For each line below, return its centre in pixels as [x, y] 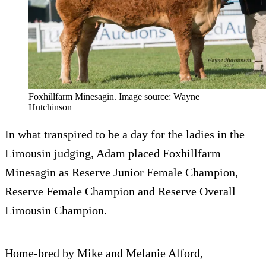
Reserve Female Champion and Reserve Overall [120, 191]
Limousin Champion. [56, 210]
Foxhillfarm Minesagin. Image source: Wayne [114, 97]
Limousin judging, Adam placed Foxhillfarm [113, 153]
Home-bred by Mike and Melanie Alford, [104, 253]
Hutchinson [50, 107]
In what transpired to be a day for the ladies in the [125, 134]
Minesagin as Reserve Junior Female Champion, [121, 172]
